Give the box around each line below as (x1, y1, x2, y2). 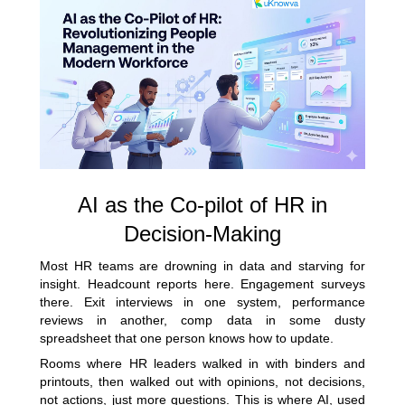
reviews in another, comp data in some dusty (40, 312, 365, 327)
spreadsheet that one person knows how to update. (40, 330, 334, 345)
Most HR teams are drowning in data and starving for (40, 258, 365, 273)
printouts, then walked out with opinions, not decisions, (40, 373, 365, 389)
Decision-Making (124, 221, 281, 246)
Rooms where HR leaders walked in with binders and (40, 355, 365, 371)
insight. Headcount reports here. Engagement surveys (40, 276, 365, 291)
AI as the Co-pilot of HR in (78, 192, 327, 217)
